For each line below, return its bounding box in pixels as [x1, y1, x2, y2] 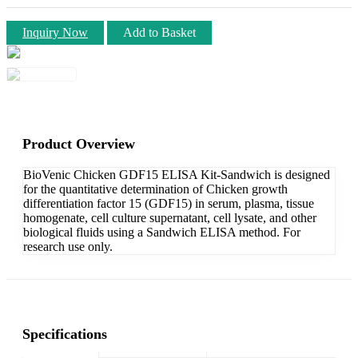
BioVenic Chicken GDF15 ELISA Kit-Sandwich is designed [23, 167, 330, 181]
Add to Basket [123, 25, 196, 39]
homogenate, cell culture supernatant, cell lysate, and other [23, 210, 316, 225]
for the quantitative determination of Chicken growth [23, 181, 288, 196]
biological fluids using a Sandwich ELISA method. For [23, 225, 300, 239]
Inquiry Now [22, 25, 88, 39]
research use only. [23, 239, 113, 253]
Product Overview [22, 135, 135, 152]
